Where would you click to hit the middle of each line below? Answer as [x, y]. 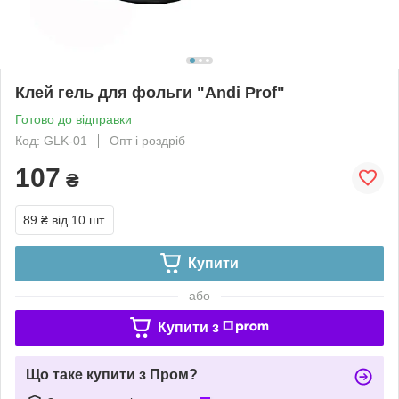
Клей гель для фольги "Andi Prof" [150, 92]
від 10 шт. [79, 220]
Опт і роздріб [147, 140]
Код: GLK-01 [51, 140]
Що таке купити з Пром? [112, 374]
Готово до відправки [73, 119]
